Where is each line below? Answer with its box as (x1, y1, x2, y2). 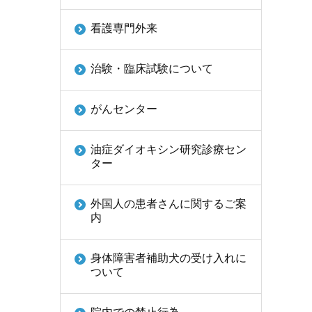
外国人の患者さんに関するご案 (91, 198, 247, 210)
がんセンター (91, 103, 157, 115)
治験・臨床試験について (91, 63, 213, 75)
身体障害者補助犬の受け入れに (91, 252, 247, 264)
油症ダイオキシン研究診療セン (91, 143, 247, 155)
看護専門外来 (91, 22, 157, 34)
